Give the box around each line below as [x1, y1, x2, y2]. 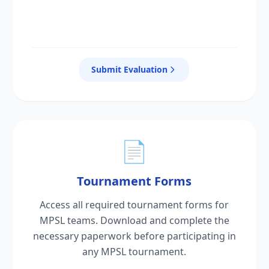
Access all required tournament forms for [40, 198, 229, 211]
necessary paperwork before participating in [32, 229, 236, 243]
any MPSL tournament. [82, 245, 187, 258]
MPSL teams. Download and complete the [39, 214, 229, 227]
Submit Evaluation [91, 64, 168, 75]
